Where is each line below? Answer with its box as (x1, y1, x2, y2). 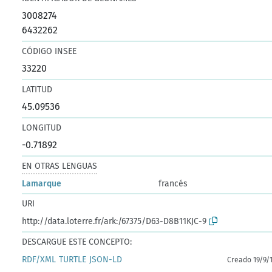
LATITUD (22, 84, 53, 95)
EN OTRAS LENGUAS (22, 160, 98, 171)
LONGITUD (22, 122, 62, 133)
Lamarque (22, 178, 62, 189)
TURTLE (59, 254, 87, 265)
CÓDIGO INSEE (22, 46, 77, 56)
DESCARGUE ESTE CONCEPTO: (22, 236, 132, 247)
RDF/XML (22, 254, 56, 265)
